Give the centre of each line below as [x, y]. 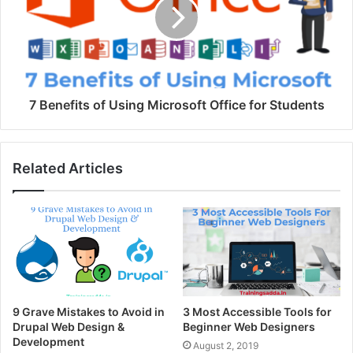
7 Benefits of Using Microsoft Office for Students [176, 104]
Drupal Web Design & [69, 326]
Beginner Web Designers [249, 326]
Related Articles [68, 168]
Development [48, 341]
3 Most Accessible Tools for [257, 311]
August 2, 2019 [226, 345]
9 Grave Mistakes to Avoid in [89, 311]
